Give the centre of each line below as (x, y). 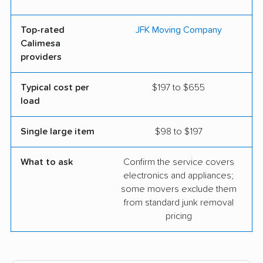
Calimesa (41, 44)
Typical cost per (55, 88)
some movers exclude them (178, 189)
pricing (178, 216)
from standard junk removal (178, 203)
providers (41, 57)
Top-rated (43, 30)
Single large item (58, 132)
